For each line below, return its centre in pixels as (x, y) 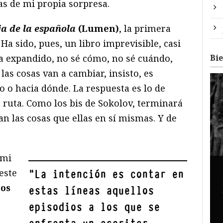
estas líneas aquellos (91, 191)
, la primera (145, 28)
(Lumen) (97, 28)
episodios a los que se (94, 207)
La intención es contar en (109, 174)
